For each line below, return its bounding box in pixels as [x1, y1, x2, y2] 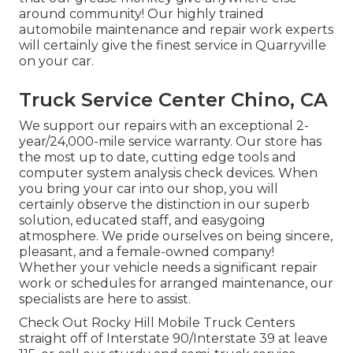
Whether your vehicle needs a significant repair [19, 259, 318, 275]
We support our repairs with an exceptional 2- [19, 117, 309, 133]
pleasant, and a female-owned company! [19, 243, 274, 259]
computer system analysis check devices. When [19, 165, 318, 180]
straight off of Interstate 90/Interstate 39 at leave [19, 330, 328, 346]
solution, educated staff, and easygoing [19, 212, 266, 228]
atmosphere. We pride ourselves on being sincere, [19, 228, 333, 243]
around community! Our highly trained [19, 6, 264, 21]
